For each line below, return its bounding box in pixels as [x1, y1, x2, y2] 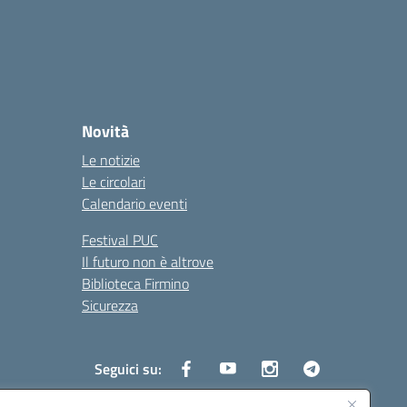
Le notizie [82, 149, 140, 171]
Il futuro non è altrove [82, 251, 213, 273]
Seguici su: [94, 358, 162, 380]
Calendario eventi [82, 193, 187, 214]
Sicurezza [82, 294, 138, 316]
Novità [82, 119, 129, 144]
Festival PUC [82, 229, 158, 251]
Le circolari [82, 171, 145, 193]
